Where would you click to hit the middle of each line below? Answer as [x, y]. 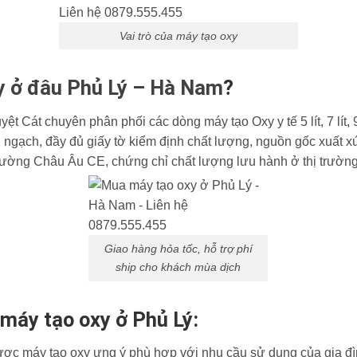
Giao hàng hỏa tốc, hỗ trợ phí [178, 248]
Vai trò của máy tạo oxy [178, 35]
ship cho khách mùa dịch [178, 267]
